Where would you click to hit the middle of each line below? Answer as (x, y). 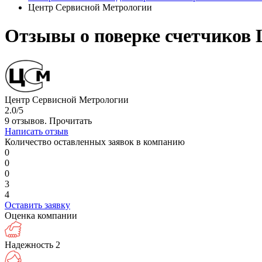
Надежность (29, 244)
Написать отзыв (37, 131)
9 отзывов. (27, 120)
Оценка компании (41, 215)
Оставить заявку (37, 205)
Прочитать (70, 120)
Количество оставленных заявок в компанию (95, 142)
